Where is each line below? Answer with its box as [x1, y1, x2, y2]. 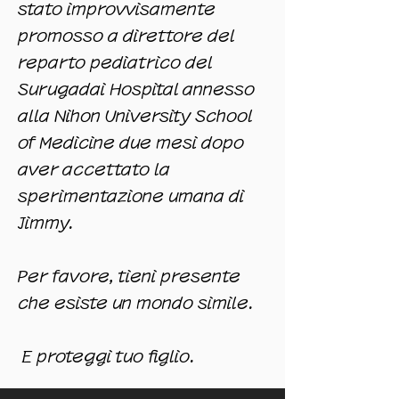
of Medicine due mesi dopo [18, 136, 244, 150]
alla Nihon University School [18, 110, 252, 123]
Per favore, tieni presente [18, 270, 240, 283]
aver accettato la [18, 163, 170, 176]
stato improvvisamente [18, 3, 216, 16]
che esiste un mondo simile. [18, 297, 253, 310]
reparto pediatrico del [18, 56, 212, 69]
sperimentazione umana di [18, 190, 244, 203]
